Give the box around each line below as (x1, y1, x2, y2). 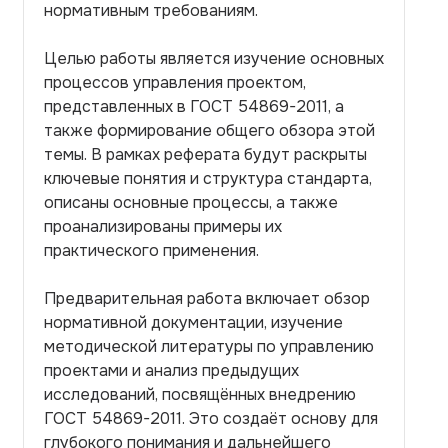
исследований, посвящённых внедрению (44, 384, 356, 405)
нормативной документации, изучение (44, 312, 343, 333)
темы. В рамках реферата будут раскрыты (44, 144, 367, 165)
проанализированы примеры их (44, 216, 282, 237)
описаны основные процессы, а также (44, 192, 338, 213)
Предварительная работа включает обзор (44, 288, 370, 309)
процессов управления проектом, (44, 72, 306, 93)
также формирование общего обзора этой (44, 120, 375, 141)
